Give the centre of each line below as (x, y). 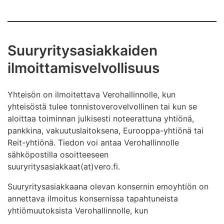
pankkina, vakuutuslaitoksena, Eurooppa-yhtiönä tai (105, 130)
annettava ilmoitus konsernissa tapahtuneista (93, 198)
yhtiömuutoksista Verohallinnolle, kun (78, 210)
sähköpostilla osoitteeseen (58, 154)
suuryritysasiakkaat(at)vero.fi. (64, 166)
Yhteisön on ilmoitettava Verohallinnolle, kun (91, 94)
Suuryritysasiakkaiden (82, 50)
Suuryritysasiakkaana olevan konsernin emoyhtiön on (108, 186)
